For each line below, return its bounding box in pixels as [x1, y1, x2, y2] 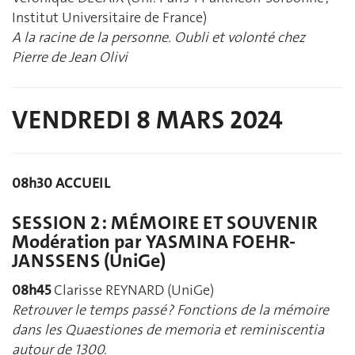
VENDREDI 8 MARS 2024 [12, 104, 283, 137]
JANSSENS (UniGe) [12, 248, 166, 274]
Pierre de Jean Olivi [12, 48, 128, 67]
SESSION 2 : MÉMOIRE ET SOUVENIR [12, 210, 318, 236]
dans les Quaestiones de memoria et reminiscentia [12, 319, 324, 339]
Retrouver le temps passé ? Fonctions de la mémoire [12, 300, 329, 319]
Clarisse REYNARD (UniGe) [51, 280, 214, 300]
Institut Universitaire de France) [12, 8, 207, 28]
